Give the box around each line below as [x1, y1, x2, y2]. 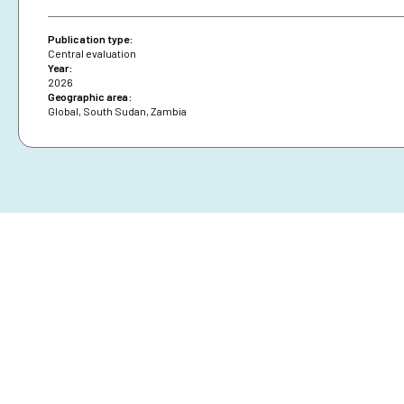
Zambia [151, 105, 187, 118]
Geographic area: [48, 90, 132, 104]
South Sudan [83, 105, 146, 118]
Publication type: [48, 32, 133, 46]
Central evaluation [48, 47, 136, 60]
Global [48, 105, 78, 118]
